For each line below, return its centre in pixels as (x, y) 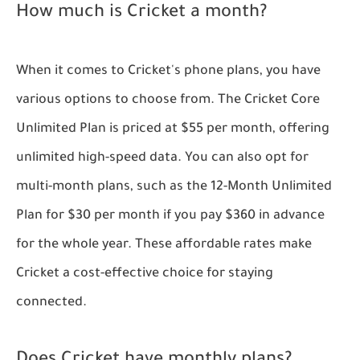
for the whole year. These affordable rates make (164, 245)
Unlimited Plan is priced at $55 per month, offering (173, 130)
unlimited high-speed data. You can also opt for (162, 159)
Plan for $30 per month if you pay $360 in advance (170, 217)
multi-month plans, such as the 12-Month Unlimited (174, 188)
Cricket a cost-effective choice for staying (145, 274)
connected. (51, 303)
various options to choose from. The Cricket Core (168, 101)
